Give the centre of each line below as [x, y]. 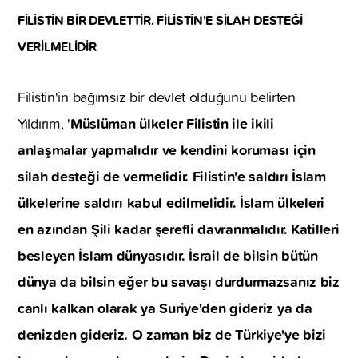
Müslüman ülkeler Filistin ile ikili [172, 123]
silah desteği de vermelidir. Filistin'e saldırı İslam [172, 175]
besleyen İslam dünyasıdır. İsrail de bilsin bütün [168, 255]
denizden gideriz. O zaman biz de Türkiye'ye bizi [172, 334]
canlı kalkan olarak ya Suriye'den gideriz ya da [165, 307]
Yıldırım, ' [44, 123]
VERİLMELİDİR [57, 46]
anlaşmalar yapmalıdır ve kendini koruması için [167, 149]
